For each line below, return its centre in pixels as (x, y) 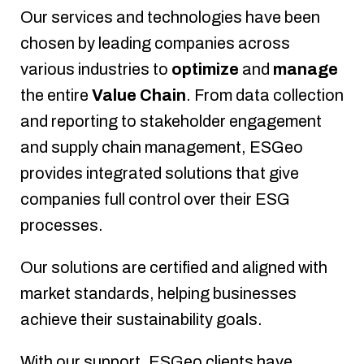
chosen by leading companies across (155, 43)
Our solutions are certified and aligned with (174, 267)
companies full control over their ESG (155, 199)
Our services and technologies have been (170, 17)
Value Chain (139, 95)
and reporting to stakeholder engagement (171, 121)
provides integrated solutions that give (160, 173)
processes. (62, 225)
